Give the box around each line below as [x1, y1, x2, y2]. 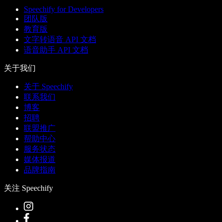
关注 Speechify [4, 184, 53, 193]
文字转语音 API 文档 [24, 35, 96, 44]
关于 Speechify [24, 82, 73, 91]
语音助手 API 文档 [24, 46, 88, 55]
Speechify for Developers [24, 5, 104, 14]
